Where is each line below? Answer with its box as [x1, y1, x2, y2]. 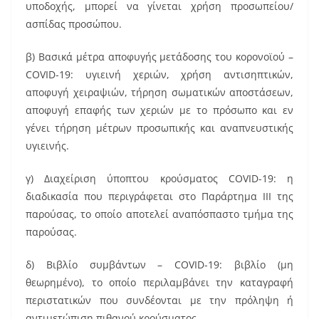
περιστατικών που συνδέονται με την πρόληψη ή [26, 293, 293, 307]
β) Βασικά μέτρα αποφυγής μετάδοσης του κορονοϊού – [26, 49, 293, 63]
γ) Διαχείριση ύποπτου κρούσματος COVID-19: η [26, 171, 293, 185]
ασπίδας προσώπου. [26, 16, 122, 31]
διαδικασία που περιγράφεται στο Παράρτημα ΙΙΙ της [26, 189, 293, 203]
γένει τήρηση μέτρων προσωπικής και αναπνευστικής [26, 120, 293, 135]
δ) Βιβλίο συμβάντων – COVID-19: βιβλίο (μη [26, 257, 293, 271]
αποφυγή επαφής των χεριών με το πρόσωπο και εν [26, 103, 293, 117]
